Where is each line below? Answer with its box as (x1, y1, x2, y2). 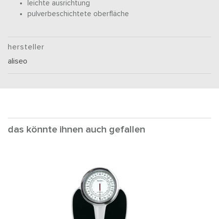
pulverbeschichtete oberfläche (27, 10, 130, 18)
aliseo (8, 57, 28, 66)
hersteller (8, 43, 45, 51)
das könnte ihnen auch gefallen (8, 125, 145, 135)
